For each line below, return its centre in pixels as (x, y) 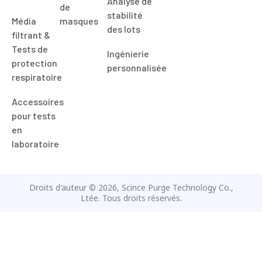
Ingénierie (128, 25)
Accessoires (38, 73)
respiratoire (37, 48)
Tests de (30, 20)
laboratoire (35, 115)
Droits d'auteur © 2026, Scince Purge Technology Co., (131, 158)
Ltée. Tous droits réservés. (131, 169)
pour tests (34, 87)
